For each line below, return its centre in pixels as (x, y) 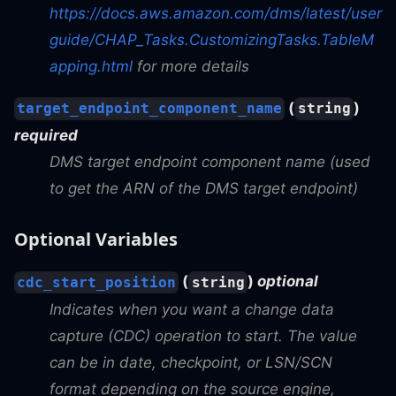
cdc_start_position (97, 282)
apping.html (91, 67)
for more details (191, 67)
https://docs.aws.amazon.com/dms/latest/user (216, 14)
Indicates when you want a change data (192, 309)
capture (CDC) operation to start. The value (203, 335)
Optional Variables (96, 240)
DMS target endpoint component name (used (210, 162)
